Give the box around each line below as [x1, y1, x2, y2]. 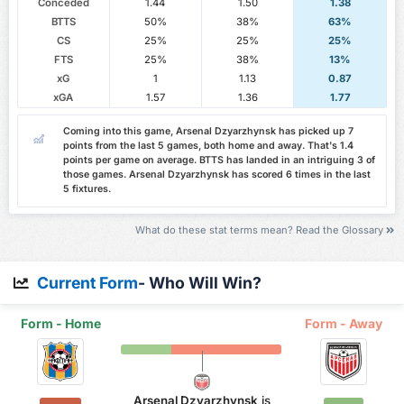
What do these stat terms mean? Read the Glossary [135, 224, 386, 237]
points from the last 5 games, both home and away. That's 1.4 [62, 140, 353, 152]
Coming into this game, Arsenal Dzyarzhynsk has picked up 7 [62, 125, 353, 138]
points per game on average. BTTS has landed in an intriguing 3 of [62, 154, 375, 167]
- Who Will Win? [138, 272, 262, 292]
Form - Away [304, 316, 382, 332]
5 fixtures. [62, 183, 111, 196]
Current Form [37, 272, 138, 292]
